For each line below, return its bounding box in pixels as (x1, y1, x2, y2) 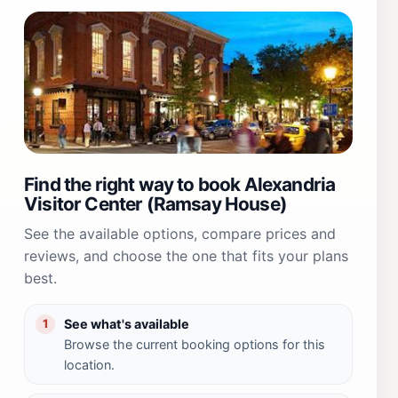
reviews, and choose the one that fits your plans (24, 246, 348, 265)
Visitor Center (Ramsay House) (24, 192, 287, 215)
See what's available (64, 315, 189, 331)
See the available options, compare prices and (24, 224, 336, 243)
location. (64, 356, 115, 372)
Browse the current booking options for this (64, 336, 325, 352)
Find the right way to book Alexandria (24, 172, 336, 195)
